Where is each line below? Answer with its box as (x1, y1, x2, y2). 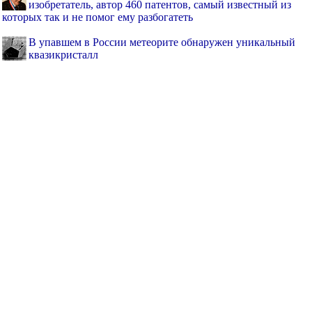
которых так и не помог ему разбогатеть (2, 11, 193, 24)
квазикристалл (29, 49, 98, 61)
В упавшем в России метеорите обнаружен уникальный (29, 36, 295, 49)
